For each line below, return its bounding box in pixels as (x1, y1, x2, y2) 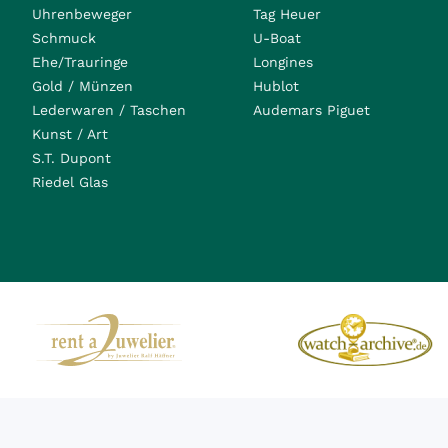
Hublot (253, 78, 300, 94)
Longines (253, 54, 314, 70)
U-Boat (253, 30, 302, 46)
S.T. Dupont (32, 150, 111, 166)
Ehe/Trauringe (32, 54, 128, 70)
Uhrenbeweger (32, 6, 132, 22)
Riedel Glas (32, 174, 108, 190)
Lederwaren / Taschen (32, 102, 186, 118)
